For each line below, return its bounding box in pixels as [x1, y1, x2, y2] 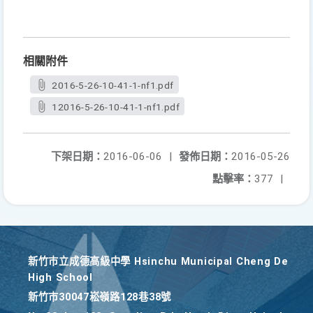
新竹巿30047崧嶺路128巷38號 [28, 291, 171, 303]
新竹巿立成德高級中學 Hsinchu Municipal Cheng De [28, 256, 289, 268]
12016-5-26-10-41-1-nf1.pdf [52, 101, 180, 112]
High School [28, 272, 93, 284]
